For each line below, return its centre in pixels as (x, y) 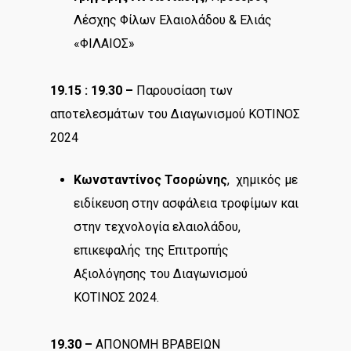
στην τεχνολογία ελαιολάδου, (157, 226)
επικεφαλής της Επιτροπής (151, 250)
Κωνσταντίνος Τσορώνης (150, 179)
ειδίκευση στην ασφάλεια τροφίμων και (186, 203)
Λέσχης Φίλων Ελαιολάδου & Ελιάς (173, 20)
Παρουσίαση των (183, 90)
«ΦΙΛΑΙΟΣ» (104, 43)
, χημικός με (262, 179)
